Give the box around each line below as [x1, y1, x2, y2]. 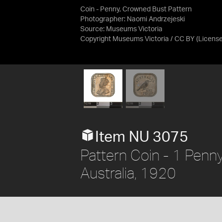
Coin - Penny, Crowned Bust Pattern [80, 6, 192, 13]
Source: [80, 26, 106, 33]
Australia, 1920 [80, 164, 176, 181]
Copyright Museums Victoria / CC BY [80, 36, 195, 43]
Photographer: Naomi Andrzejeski [80, 16, 185, 23]
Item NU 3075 [95, 129, 188, 145]
